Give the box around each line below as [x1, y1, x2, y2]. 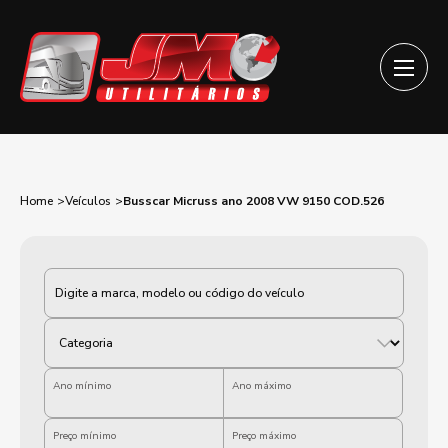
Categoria [43, 264, 111, 286]
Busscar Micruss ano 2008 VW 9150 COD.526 [123, 193, 384, 209]
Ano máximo [232, 379, 291, 393]
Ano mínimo [53, 379, 111, 393]
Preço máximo [232, 429, 296, 443]
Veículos [65, 193, 111, 209]
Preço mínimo [53, 429, 116, 443]
